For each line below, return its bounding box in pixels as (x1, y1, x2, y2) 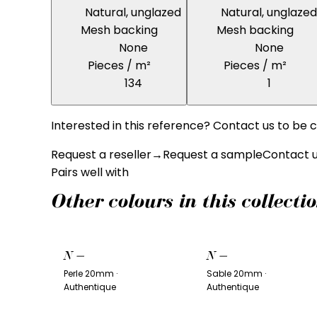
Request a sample (163, 146, 263, 163)
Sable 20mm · (207, 267, 267, 280)
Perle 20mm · (63, 267, 117, 280)
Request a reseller (51, 146, 151, 163)
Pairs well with (51, 164, 129, 181)
